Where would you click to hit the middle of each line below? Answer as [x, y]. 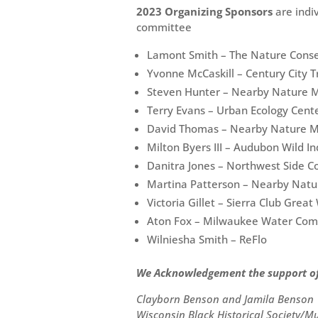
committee [164, 27]
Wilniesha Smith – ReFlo [207, 239]
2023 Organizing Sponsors [204, 11]
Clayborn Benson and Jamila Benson [225, 298]
